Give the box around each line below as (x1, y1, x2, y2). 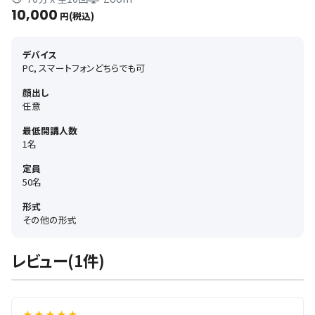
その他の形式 (22, 213, 77, 227)
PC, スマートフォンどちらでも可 (22, 61, 145, 75)
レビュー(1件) (11, 249, 105, 272)
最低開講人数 (22, 124, 77, 138)
